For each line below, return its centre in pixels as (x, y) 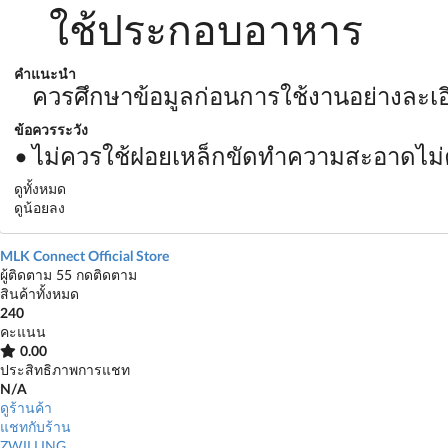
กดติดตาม (106, 276)
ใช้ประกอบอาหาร (206, 32)
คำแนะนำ (45, 75)
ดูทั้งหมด (40, 190)
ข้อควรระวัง (51, 131)
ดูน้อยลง (39, 209)
